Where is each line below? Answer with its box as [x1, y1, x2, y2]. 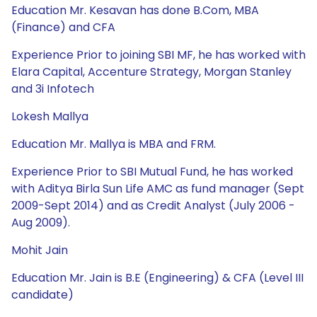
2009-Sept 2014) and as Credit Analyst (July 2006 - [11, 197, 295, 214]
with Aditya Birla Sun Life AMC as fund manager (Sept [11, 180, 304, 197]
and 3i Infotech [11, 81, 94, 97]
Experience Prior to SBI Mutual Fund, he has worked [11, 163, 293, 180]
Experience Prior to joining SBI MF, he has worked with [11, 47, 306, 63]
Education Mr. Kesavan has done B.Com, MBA [11, 2, 259, 18]
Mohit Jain [11, 242, 68, 258]
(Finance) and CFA [11, 19, 115, 35]
